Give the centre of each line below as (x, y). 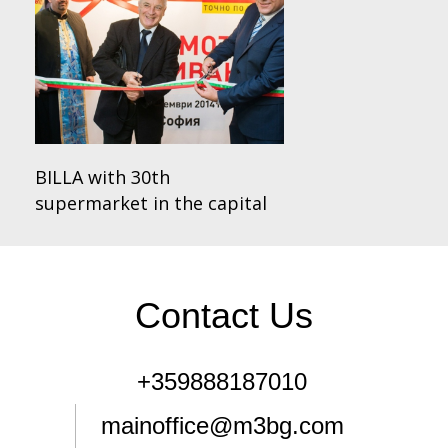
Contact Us (224, 316)
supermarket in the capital (151, 203)
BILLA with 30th (102, 177)
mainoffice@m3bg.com (222, 426)
